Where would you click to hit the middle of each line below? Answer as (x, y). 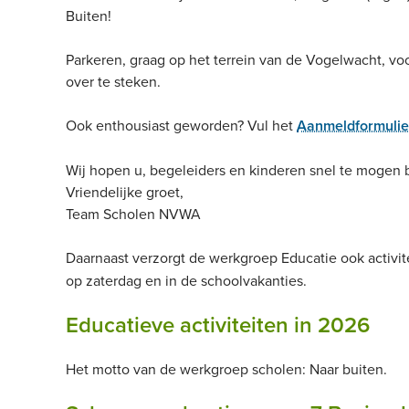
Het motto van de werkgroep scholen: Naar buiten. (226, 369)
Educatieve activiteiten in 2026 (218, 325)
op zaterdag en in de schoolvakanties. (186, 280)
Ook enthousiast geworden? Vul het (181, 125)
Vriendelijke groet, (125, 192)
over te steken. (113, 81)
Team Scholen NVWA (133, 214)
